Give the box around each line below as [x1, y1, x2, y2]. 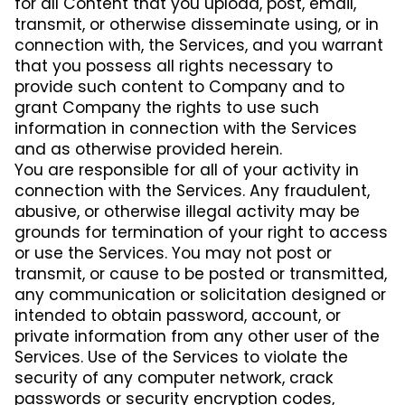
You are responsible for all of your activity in [14, 158, 359, 181]
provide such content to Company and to [14, 75, 344, 98]
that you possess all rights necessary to [14, 54, 333, 77]
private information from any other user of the [14, 325, 380, 347]
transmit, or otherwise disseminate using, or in [14, 13, 379, 35]
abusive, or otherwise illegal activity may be [14, 200, 360, 222]
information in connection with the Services [14, 117, 357, 139]
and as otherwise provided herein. [14, 137, 282, 160]
